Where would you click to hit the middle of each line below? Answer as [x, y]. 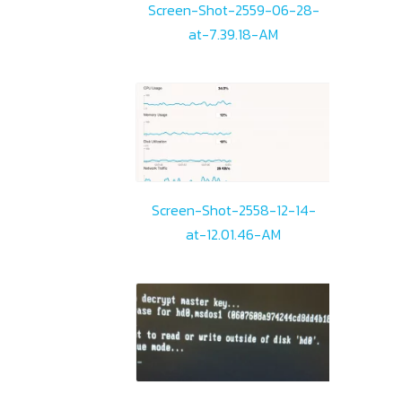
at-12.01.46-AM [234, 234]
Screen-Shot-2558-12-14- [233, 210]
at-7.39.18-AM [234, 35]
